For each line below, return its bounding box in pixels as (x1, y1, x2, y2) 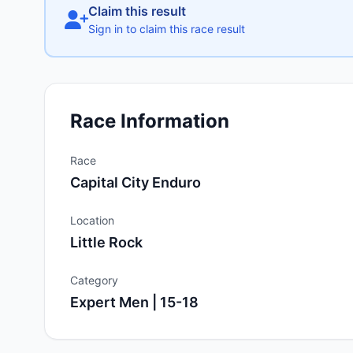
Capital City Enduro (70, 174, 201, 191)
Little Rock (70, 234, 143, 251)
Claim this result (88, 3, 186, 19)
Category (70, 273, 118, 287)
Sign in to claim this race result (88, 22, 245, 35)
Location (70, 214, 114, 227)
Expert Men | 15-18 (70, 294, 199, 310)
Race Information (70, 110, 229, 132)
